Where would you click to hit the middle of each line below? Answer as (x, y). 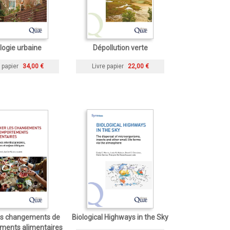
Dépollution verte (120, 47)
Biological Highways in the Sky (120, 217)
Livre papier (108, 66)
